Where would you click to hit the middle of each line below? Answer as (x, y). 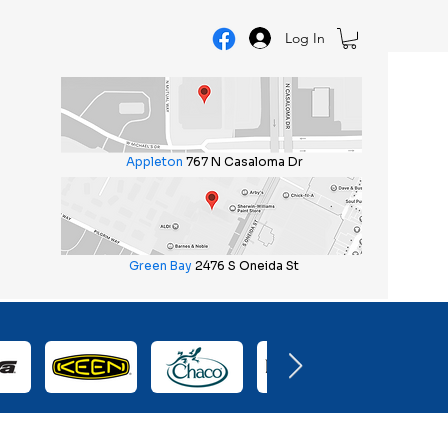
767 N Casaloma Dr (245, 161)
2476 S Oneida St (246, 265)
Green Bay (160, 265)
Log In (305, 37)
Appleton (155, 161)
